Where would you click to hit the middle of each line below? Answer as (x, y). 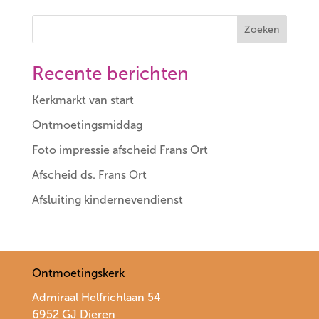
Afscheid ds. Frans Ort (89, 175)
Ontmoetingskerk (78, 273)
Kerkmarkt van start (83, 100)
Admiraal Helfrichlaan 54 (96, 298)
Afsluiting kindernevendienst (107, 200)
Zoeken (262, 29)
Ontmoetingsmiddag (87, 125)
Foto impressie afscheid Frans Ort (120, 150)
